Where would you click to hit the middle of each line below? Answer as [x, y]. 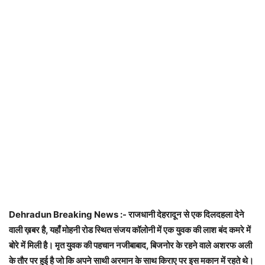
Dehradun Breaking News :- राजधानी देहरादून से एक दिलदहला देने [127, 215]
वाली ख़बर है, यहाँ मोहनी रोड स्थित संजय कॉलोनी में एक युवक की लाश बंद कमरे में [130, 230]
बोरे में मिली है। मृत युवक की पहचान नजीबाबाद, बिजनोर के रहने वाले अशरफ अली [130, 245]
